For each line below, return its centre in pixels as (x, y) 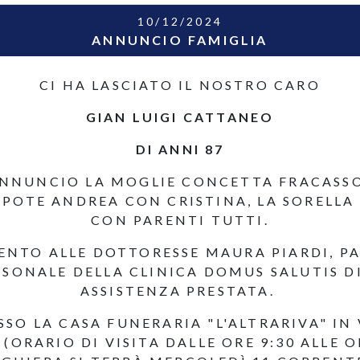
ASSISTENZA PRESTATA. (180, 290)
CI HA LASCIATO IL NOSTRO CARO (180, 85)
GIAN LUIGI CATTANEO (180, 117)
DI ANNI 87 (180, 149)
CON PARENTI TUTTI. (180, 220)
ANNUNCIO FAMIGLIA (180, 40)
